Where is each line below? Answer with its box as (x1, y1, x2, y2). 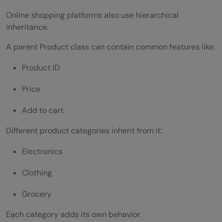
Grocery (22, 188, 52, 199)
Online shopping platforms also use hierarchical (6, 9, 179, 20)
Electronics (22, 146, 62, 157)
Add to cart (22, 105, 63, 115)
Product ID (22, 62, 60, 73)
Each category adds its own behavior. (6, 209, 141, 220)
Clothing (22, 167, 52, 178)
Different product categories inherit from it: (6, 125, 162, 136)
